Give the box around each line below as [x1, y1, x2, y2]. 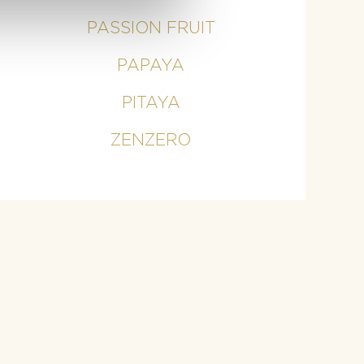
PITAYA [121, 94, 180, 111]
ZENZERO [110, 132, 192, 149]
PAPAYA [117, 57, 185, 74]
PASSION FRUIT [86, 19, 215, 37]
